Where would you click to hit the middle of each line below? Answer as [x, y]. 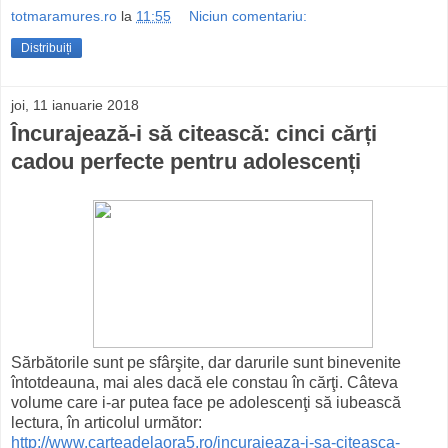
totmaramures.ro [64, 16]
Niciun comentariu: [248, 16]
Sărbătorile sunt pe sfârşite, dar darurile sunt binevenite [206, 363]
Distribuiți [46, 48]
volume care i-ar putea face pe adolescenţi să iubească [206, 403]
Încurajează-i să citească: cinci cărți [194, 134]
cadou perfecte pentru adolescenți [186, 162]
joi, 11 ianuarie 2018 [75, 105]
